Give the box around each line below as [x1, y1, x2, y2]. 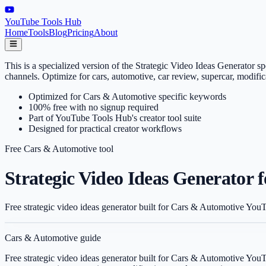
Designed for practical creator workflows [28, 123, 182, 134]
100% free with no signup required [28, 102, 159, 113]
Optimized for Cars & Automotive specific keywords [28, 91, 226, 102]
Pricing [67, 27, 94, 37]
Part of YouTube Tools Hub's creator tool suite [28, 113, 201, 123]
